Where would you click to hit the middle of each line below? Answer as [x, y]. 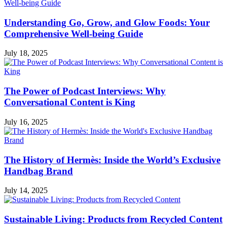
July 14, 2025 [26, 191]
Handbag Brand [39, 171]
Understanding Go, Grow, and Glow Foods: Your [107, 22]
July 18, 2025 [26, 53]
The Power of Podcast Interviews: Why [85, 91]
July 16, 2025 [26, 122]
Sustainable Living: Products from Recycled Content [113, 219]
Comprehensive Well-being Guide [73, 33]
